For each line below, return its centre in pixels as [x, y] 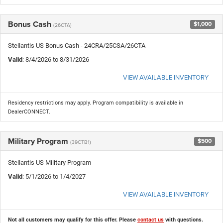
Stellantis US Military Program [50, 162]
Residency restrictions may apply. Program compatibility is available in [96, 103]
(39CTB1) [81, 142]
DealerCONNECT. [29, 111]
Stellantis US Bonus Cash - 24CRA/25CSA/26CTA [77, 45]
